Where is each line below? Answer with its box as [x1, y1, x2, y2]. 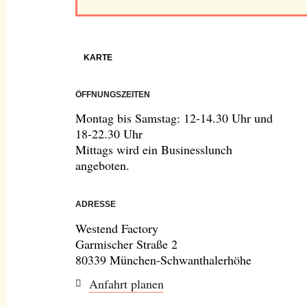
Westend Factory [75, 219, 158, 236]
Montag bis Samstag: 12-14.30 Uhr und [75, 110, 273, 127]
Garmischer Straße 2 [75, 235, 177, 252]
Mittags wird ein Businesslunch [75, 141, 232, 158]
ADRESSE [75, 199, 116, 210]
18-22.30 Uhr [75, 125, 143, 143]
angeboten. [75, 157, 130, 174]
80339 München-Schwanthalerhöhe [75, 251, 251, 268]
